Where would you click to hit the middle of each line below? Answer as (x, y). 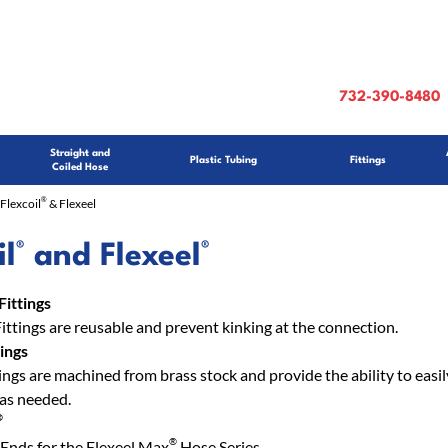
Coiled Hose (79, 167)
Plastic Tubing (224, 160)
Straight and (79, 153)
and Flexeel (112, 256)
